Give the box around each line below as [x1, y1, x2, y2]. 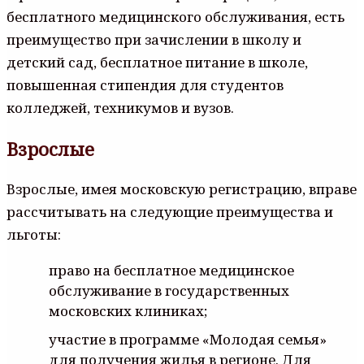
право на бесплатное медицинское [49, 260, 294, 279]
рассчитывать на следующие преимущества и [6, 201, 333, 221]
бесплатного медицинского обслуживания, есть [6, 6, 344, 26]
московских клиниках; [49, 301, 207, 320]
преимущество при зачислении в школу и [6, 29, 301, 49]
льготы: [6, 224, 61, 244]
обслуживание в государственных [49, 280, 289, 300]
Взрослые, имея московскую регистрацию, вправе [6, 179, 357, 198]
